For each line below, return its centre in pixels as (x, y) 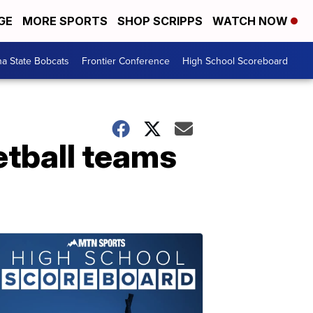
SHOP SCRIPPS (160, 21)
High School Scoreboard (235, 60)
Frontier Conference (126, 60)
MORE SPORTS (65, 21)
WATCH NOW (252, 21)
